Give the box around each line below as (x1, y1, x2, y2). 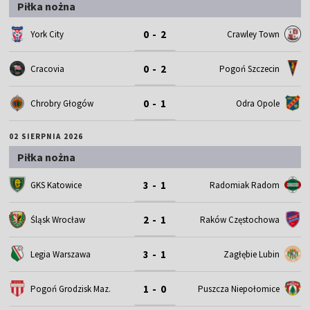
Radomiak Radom (209, 179, 280, 191)
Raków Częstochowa (199, 213, 280, 226)
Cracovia (30, 62, 65, 75)
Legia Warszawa (30, 248, 91, 260)
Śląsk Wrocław (30, 213, 86, 226)
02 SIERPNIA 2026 (9, 131, 83, 141)
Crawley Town (226, 28, 280, 40)
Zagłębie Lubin (223, 248, 280, 260)
